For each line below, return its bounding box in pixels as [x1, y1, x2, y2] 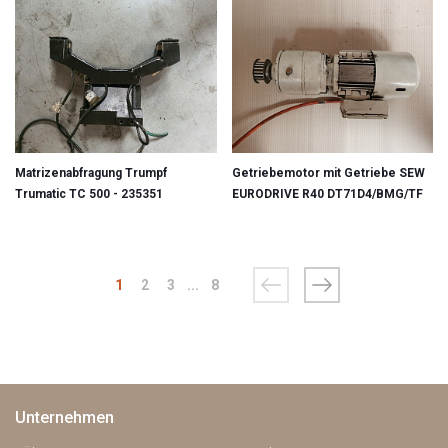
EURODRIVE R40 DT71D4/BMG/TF [231, 186, 423, 201]
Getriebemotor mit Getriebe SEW [231, 165, 425, 180]
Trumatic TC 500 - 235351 [15, 186, 163, 201]
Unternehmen [15, 407, 114, 427]
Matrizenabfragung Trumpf [15, 165, 167, 180]
